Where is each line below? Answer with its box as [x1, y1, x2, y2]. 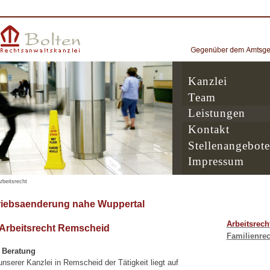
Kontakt [187, 122, 230, 136]
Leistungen [187, 107, 245, 120]
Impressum [187, 155, 244, 168]
